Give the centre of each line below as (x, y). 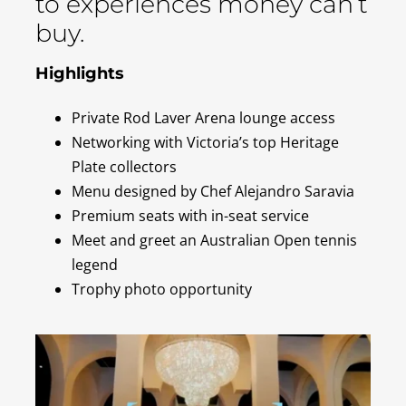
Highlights (79, 73)
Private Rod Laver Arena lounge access (203, 118)
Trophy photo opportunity (161, 289)
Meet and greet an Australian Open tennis (214, 240)
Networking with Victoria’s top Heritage (205, 142)
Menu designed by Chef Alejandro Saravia (213, 191)
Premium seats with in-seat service (190, 216)
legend (94, 265)
